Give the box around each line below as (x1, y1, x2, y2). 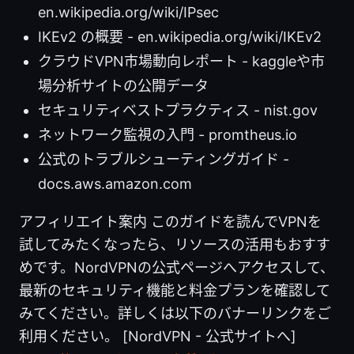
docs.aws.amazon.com (38, 175, 192, 192)
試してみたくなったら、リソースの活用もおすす (19, 235, 330, 253)
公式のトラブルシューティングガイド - (38, 150, 289, 168)
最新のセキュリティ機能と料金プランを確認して (19, 281, 330, 299)
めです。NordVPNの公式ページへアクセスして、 (19, 258, 334, 276)
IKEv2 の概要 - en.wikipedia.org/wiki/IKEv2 (38, 28, 322, 45)
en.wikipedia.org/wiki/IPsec (38, 3, 219, 21)
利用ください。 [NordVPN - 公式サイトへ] (19, 327, 296, 345)
